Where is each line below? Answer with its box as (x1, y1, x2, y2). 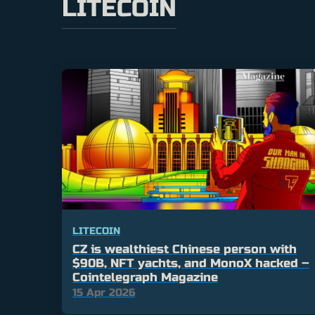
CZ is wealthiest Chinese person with (72, 242, 297, 257)
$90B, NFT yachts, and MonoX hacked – (72, 256, 309, 271)
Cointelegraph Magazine (72, 270, 218, 285)
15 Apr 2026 (72, 286, 135, 300)
